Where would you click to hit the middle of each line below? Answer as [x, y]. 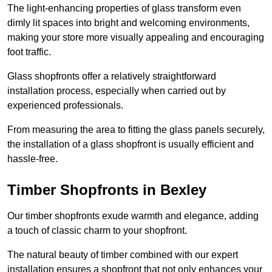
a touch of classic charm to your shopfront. [98, 231]
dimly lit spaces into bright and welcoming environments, [128, 23]
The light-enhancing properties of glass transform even [124, 8]
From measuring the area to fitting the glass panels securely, [136, 130]
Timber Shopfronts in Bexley [107, 190]
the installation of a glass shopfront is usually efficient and [131, 144]
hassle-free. [32, 159]
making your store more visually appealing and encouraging [136, 38]
